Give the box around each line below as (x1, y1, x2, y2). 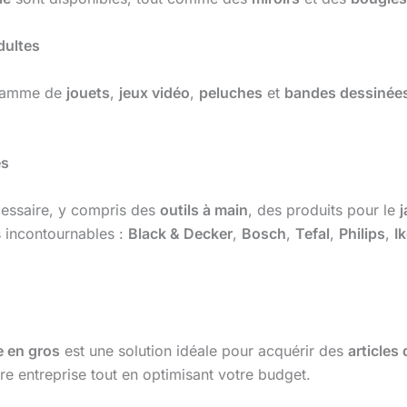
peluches (199, 83, 263, 102)
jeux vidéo (119, 83, 190, 102)
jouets (66, 83, 110, 102)
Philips (339, 223, 385, 243)
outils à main (160, 200, 248, 219)
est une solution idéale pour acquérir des (60, 341, 348, 360)
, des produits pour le (248, 200, 400, 219)
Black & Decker (128, 223, 233, 243)
